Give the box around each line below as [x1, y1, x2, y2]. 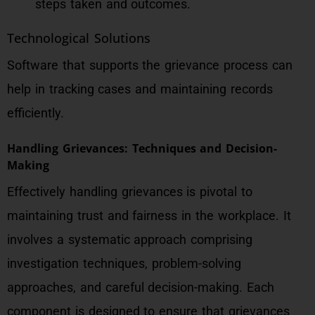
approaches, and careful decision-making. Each [7, 280, 275, 295]
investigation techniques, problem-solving [7, 256, 241, 271]
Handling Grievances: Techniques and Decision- [7, 141, 278, 156]
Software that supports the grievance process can [7, 58, 292, 72]
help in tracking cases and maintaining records [7, 82, 273, 96]
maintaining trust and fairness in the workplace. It [7, 208, 291, 223]
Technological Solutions [7, 30, 150, 46]
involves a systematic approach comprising [7, 232, 253, 247]
